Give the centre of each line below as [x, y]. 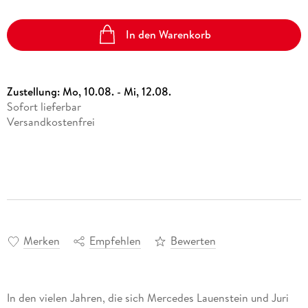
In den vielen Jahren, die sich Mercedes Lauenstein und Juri [147, 298]
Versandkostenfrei [51, 121]
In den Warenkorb [169, 35]
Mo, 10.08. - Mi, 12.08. [117, 91]
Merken [41, 241]
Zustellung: [34, 91]
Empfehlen [115, 241]
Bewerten [193, 241]
